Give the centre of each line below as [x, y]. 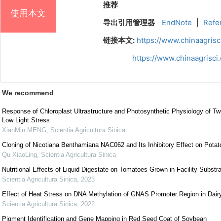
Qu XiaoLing [19, 155]
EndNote [177, 22]
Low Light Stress [26, 120]
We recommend [28, 93]
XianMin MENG [24, 130]
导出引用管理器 [129, 22]
